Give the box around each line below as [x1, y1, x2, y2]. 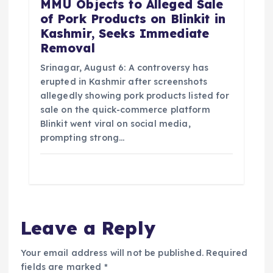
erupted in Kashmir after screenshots [40, 76, 207, 87]
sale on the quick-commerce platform [40, 104, 210, 115]
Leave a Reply [21, 216, 155, 239]
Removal [40, 40, 95, 55]
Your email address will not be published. [21, 247, 204, 259]
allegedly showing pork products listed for [40, 90, 229, 101]
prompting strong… [40, 132, 125, 143]
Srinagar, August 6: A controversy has [40, 62, 208, 73]
